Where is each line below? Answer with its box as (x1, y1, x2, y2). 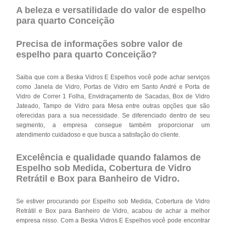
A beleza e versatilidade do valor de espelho (16, 5, 206, 15)
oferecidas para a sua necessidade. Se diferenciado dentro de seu (16, 111, 210, 119)
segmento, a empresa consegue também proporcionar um (16, 121, 210, 129)
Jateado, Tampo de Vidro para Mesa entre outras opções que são (16, 102, 210, 109)
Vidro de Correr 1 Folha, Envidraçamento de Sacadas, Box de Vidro (16, 92, 210, 100)
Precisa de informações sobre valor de (16, 38, 183, 49)
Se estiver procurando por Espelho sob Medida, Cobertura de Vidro (16, 197, 210, 205)
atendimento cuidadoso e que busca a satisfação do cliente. (16, 131, 181, 138)
